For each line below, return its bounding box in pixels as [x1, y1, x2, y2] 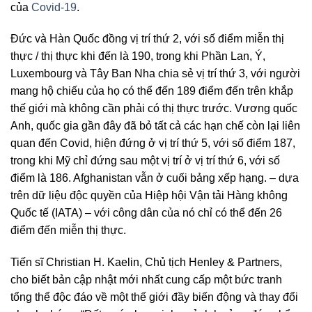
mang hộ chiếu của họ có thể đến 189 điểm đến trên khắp [10, 85, 293, 97]
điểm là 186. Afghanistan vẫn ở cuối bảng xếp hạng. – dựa [10, 172, 299, 185]
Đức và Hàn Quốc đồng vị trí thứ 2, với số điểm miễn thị [10, 33, 284, 45]
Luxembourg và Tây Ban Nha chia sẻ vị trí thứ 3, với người [10, 68, 300, 80]
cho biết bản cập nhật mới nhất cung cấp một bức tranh [10, 274, 282, 286]
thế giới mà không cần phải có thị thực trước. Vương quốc [10, 102, 297, 115]
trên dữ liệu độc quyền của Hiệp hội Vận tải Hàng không [10, 189, 288, 202]
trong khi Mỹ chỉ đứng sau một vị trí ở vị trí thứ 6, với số [10, 155, 280, 167]
